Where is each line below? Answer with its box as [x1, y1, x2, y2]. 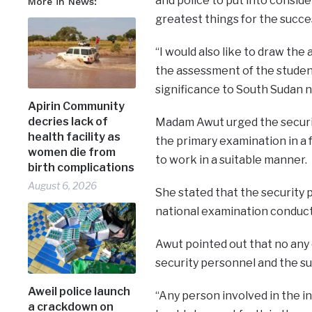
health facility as [28, 130, 121, 143]
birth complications [28, 160, 135, 174]
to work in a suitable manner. [155, 153, 307, 167]
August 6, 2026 [28, 179, 97, 192]
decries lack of [28, 114, 109, 128]
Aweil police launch [28, 284, 131, 298]
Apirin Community [28, 99, 125, 113]
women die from [28, 145, 116, 159]
